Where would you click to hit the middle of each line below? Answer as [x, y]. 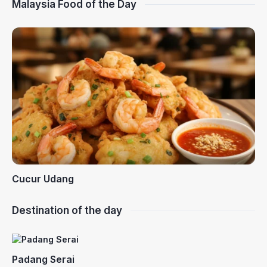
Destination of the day [67, 210]
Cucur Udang [43, 178]
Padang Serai [43, 259]
